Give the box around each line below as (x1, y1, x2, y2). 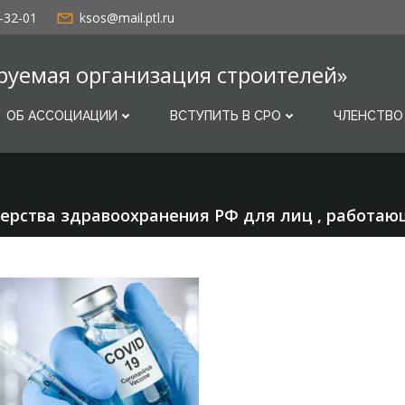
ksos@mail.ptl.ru (80, 8, 174, 26)
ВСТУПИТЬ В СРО (169, 108, 281, 123)
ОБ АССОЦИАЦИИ (5, 108, 118, 123)
